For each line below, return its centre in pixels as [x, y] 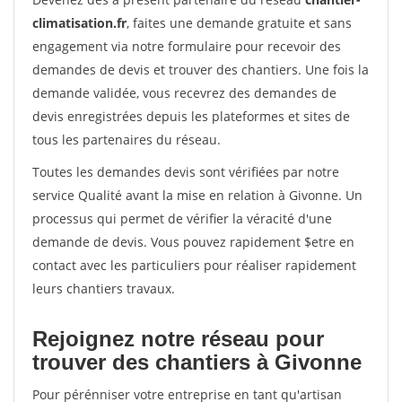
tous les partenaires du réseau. [127, 140]
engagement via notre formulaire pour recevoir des [187, 46]
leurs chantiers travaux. [104, 288]
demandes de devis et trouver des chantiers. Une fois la [201, 70]
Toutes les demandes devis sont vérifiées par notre [186, 172]
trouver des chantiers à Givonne [197, 362]
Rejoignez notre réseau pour [178, 339]
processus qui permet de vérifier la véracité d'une [182, 218]
